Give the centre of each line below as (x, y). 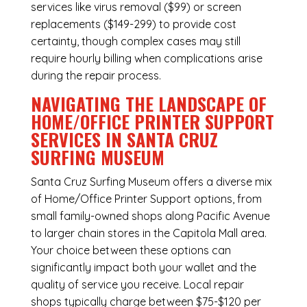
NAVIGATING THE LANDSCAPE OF (148, 104)
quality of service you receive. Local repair (137, 285)
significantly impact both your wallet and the (143, 268)
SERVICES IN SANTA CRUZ (124, 140)
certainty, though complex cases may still (135, 41)
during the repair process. (96, 76)
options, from (226, 199)
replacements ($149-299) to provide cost (133, 24)
